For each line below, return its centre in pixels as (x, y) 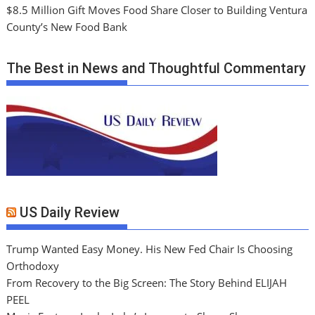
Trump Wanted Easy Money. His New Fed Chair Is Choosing (150, 249)
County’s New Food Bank (67, 27)
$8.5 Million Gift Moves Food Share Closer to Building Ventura (157, 10)
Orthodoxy (33, 266)
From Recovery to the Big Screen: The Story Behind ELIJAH (147, 283)
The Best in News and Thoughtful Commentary (156, 68)
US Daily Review (70, 213)
